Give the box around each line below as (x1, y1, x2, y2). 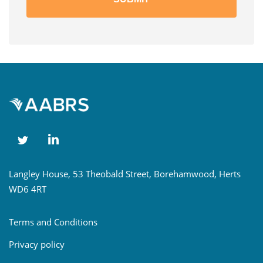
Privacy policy (9, 238, 65, 250)
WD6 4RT (9, 183, 46, 195)
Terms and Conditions (9, 215, 97, 228)
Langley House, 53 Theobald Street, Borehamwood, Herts (9, 167, 241, 180)
